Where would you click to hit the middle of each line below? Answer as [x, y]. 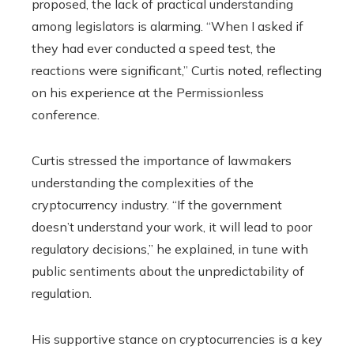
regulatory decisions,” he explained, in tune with [170, 249]
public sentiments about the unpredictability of [168, 271]
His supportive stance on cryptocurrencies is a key [177, 339]
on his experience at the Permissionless [148, 93]
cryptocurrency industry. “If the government [157, 205]
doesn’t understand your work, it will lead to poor [172, 227]
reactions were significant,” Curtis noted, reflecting [177, 71]
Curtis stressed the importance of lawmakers [162, 161]
